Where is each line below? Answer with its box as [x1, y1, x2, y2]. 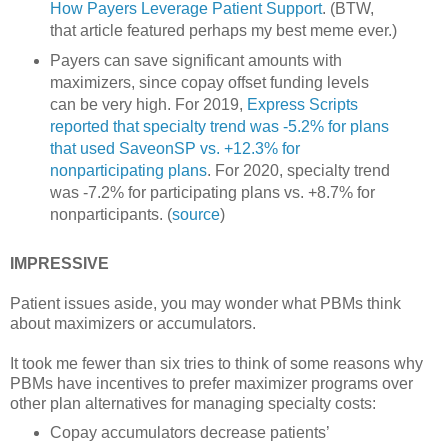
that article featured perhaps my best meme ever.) [49, 22, 397, 40]
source [171, 206, 220, 224]
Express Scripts [246, 96, 358, 114]
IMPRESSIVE [10, 255, 109, 273]
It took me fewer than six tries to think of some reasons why [10, 355, 423, 373]
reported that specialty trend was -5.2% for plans [49, 118, 389, 136]
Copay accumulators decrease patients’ [49, 424, 329, 442]
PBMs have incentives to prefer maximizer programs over [10, 375, 413, 393]
